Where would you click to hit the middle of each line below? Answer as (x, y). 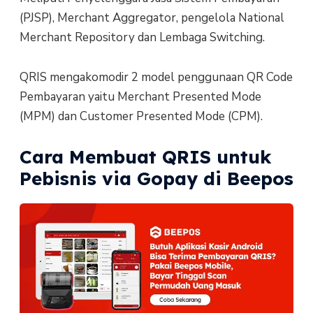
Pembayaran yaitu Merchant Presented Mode (140, 96)
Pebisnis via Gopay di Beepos (156, 178)
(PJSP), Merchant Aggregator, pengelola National (152, 18)
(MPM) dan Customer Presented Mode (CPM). (141, 116)
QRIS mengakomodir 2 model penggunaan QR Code (156, 77)
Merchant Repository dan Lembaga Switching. (142, 38)
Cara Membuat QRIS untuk (145, 156)
